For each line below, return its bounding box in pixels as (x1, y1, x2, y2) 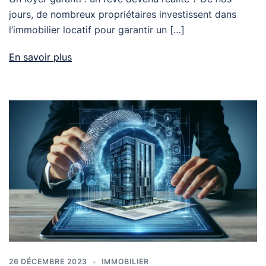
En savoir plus (9, 50, 72, 63)
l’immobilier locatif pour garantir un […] (9, 23, 185, 36)
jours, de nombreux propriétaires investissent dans (9, 8, 236, 20)
